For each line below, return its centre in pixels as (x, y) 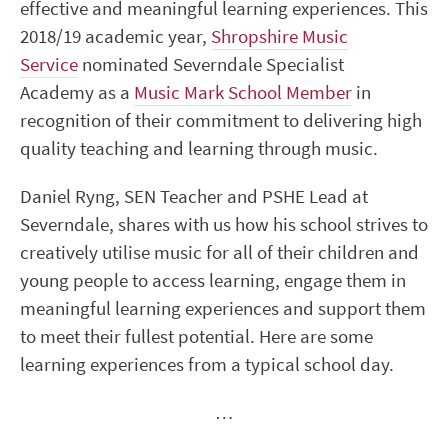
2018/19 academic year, (115, 37)
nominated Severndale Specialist (211, 65)
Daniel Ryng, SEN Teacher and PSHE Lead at (194, 197)
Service (49, 65)
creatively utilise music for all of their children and (219, 253)
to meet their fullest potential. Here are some (196, 337)
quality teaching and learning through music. (199, 149)
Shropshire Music (279, 37)
